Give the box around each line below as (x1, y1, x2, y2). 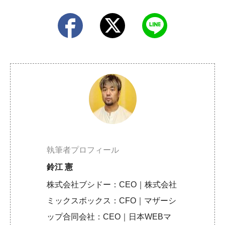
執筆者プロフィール (47, 146, 120, 155)
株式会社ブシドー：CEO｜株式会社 (47, 180, 177, 189)
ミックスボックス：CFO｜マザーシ (47, 196, 177, 205)
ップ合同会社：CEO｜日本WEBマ (47, 212, 172, 221)
